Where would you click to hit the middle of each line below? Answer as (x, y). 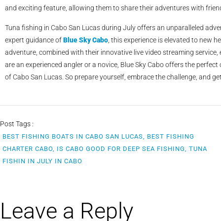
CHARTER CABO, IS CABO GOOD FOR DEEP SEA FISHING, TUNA (105, 148)
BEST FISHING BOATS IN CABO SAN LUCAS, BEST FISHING (98, 136)
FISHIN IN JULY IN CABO (42, 161)
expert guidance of (34, 40)
